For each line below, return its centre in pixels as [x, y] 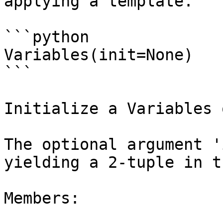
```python [47, 37]
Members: [42, 198]
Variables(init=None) [99, 55]
